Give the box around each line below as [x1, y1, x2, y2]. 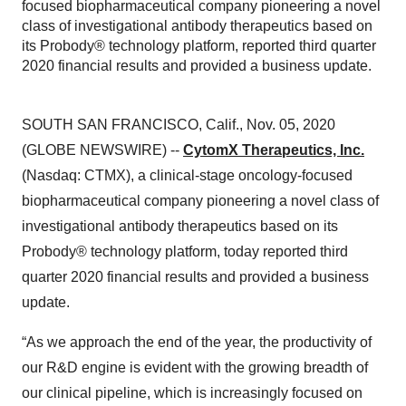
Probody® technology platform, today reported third [22, 244, 348, 259]
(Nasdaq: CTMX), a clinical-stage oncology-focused [22, 168, 353, 183]
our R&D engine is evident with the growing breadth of [22, 360, 368, 375]
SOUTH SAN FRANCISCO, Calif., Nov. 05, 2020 [22, 117, 335, 132]
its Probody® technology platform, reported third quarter [22, 38, 376, 53]
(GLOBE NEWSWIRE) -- [22, 142, 183, 158]
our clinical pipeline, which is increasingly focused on [22, 385, 362, 401]
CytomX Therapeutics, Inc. [183, 142, 364, 158]
